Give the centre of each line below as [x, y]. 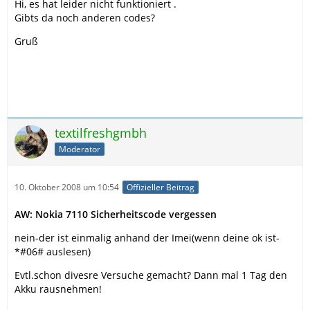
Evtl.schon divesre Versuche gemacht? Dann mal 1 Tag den [151, 275]
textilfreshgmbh [101, 133]
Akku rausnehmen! [58, 289]
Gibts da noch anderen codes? [85, 18]
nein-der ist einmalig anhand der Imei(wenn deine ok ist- [147, 237]
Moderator [80, 149]
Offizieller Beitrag [161, 187]
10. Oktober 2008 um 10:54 [67, 187]
